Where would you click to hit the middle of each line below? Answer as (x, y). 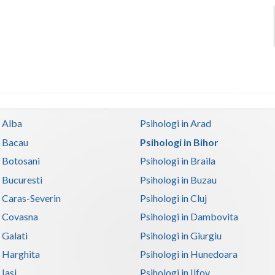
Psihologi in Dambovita (189, 217)
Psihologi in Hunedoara (189, 254)
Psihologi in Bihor (180, 142)
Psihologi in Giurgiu (181, 235)
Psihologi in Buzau (179, 179)
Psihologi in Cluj (174, 198)
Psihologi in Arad (176, 123)
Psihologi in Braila (178, 161)
